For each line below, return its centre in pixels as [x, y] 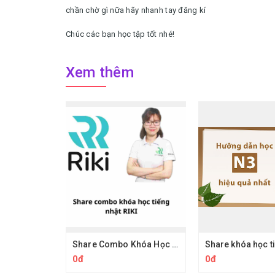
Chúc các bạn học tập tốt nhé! [120, 34]
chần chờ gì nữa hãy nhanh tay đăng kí [136, 10]
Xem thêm [100, 72]
